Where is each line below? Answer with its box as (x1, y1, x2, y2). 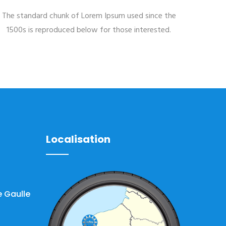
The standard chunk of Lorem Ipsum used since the (2, 10, 176, 23)
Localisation (46, 132, 110, 146)
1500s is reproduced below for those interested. (7, 24, 171, 37)
